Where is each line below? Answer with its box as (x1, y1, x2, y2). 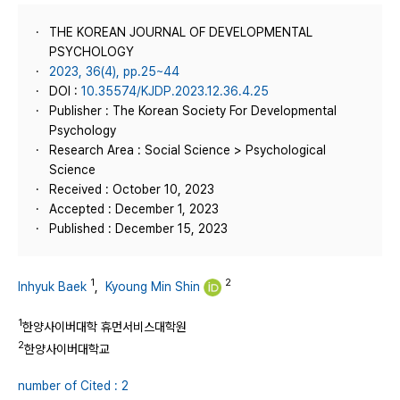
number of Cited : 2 (18, 379, 129, 394)
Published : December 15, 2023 (49, 221, 228, 236)
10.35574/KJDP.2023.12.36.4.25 (81, 84, 269, 98)
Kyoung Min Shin (105, 279, 200, 294)
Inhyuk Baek (18, 279, 87, 294)
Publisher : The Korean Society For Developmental (49, 104, 337, 118)
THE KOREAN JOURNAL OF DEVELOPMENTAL (49, 25, 312, 39)
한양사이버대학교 (24, 341, 110, 356)
